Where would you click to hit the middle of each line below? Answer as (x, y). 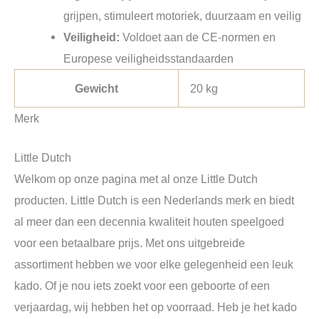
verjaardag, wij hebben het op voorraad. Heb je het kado (156, 307)
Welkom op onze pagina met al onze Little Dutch (136, 178)
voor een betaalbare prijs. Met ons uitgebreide (130, 242)
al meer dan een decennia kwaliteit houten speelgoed (149, 221)
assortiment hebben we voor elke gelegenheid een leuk (154, 264)
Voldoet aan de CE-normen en (198, 37)
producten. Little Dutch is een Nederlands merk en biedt (154, 200)
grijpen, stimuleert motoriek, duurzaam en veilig (183, 16)
